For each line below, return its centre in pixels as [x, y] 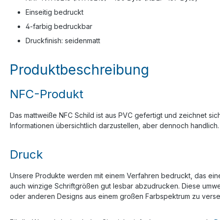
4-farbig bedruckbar [59, 26]
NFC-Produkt [47, 94]
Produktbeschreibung [80, 69]
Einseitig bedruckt [55, 12]
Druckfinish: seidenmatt [63, 40]
